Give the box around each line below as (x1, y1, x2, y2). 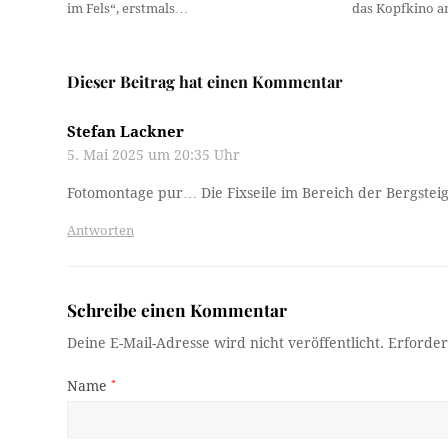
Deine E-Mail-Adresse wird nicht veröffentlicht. (67, 334, 385, 351)
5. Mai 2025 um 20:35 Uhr (67, 146, 241, 163)
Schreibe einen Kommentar (67, 297, 288, 321)
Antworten (67, 222, 135, 238)
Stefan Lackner (67, 122, 185, 141)
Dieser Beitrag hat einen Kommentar (67, 70, 344, 92)
